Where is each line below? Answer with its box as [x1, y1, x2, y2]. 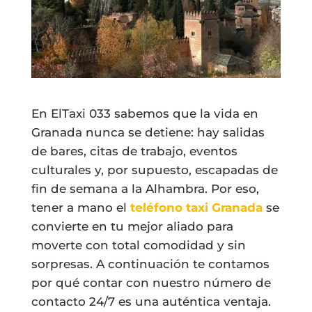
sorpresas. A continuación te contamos [31, 257, 270, 272]
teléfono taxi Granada [130, 201, 263, 215]
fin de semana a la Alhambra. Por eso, [31, 182, 259, 196]
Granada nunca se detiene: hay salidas [31, 125, 265, 140]
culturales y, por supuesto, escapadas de [31, 163, 278, 178]
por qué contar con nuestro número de [31, 276, 271, 290]
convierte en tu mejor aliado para [31, 219, 233, 234]
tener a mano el [31, 201, 130, 215]
